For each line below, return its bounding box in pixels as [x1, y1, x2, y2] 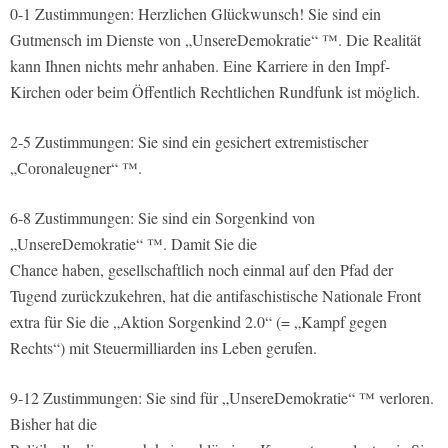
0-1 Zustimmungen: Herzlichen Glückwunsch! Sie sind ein [10, 3, 381, 25]
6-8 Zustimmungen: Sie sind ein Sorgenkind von [10, 207, 315, 229]
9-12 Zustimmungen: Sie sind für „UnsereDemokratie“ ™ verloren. [10, 387, 434, 409]
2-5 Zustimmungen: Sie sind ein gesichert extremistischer [10, 131, 368, 153]
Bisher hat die [10, 413, 97, 435]
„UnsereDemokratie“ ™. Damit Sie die [10, 233, 257, 255]
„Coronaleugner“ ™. [10, 157, 142, 179]
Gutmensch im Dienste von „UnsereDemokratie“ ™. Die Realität [10, 29, 421, 51]
